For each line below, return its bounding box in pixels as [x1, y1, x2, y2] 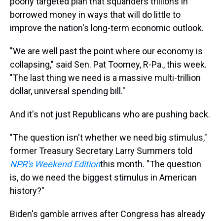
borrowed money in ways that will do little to [10, 9, 181, 20]
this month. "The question [100, 159, 201, 169]
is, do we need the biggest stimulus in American [10, 172, 197, 183]
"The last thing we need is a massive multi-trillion [10, 73, 201, 83]
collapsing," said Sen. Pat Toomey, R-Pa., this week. [10, 59, 207, 70]
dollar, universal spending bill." [10, 86, 125, 96]
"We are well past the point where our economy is [10, 46, 203, 56]
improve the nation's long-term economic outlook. [10, 23, 204, 33]
